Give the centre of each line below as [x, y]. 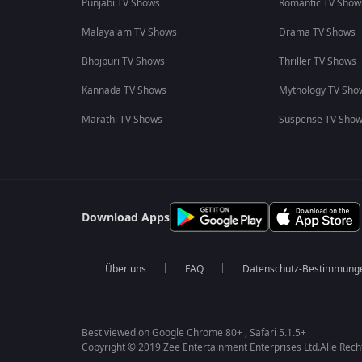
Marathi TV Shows [122, 120]
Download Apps [125, 218]
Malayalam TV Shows [129, 32]
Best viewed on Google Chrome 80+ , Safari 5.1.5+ [194, 333]
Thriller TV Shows [317, 61]
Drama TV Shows [317, 32]
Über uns [125, 269]
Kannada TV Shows [124, 90]
